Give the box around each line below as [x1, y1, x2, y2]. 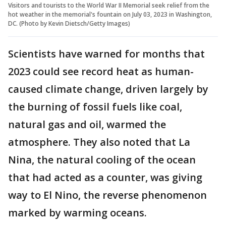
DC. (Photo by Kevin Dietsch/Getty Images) [8, 19, 130, 28]
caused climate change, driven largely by [8, 82, 208, 96]
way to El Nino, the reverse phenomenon [8, 188, 207, 202]
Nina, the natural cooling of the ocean [8, 152, 196, 166]
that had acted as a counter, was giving [8, 170, 202, 184]
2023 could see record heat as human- [8, 64, 194, 78]
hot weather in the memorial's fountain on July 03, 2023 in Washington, [8, 10, 212, 19]
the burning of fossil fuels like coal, [8, 99, 182, 114]
